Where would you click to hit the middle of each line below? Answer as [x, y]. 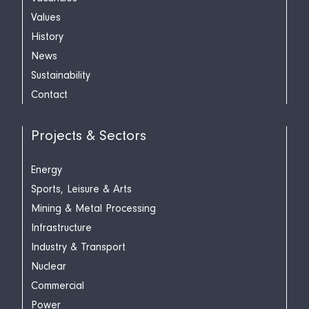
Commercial [58, 285]
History [47, 36]
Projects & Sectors [89, 135]
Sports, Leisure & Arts [81, 189]
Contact [49, 94]
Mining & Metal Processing [93, 208]
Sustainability [61, 75]
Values [46, 17]
